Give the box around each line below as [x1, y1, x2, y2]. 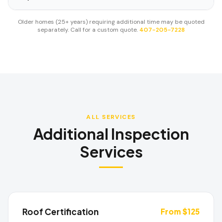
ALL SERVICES [86, 113, 136, 121]
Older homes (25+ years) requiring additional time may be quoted [17, 18, 205, 26]
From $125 [161, 207, 200, 216]
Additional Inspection [33, 124, 189, 143]
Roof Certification [22, 206, 99, 217]
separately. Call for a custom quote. [37, 26, 138, 34]
